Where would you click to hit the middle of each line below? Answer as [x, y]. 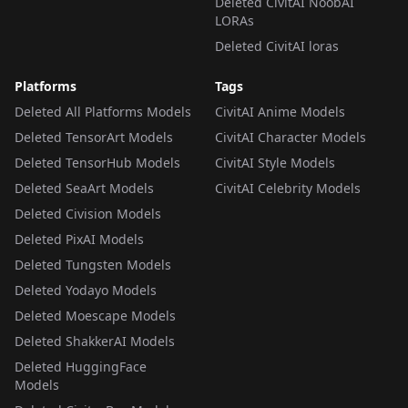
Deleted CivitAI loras [277, 46]
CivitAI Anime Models [280, 112]
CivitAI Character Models [291, 137]
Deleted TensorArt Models [94, 137]
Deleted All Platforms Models [103, 112]
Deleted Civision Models [88, 214]
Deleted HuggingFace [81, 367]
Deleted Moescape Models [95, 316]
